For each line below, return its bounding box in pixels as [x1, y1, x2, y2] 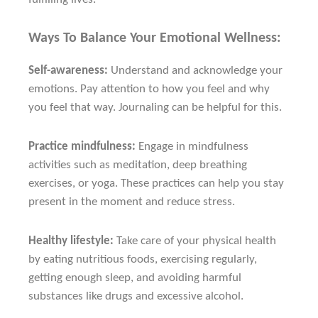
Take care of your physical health [114, 234, 276, 247]
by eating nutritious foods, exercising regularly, [28, 253, 257, 265]
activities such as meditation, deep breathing [28, 158, 247, 171]
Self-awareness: [28, 64, 108, 77]
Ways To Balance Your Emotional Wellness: [28, 31, 281, 45]
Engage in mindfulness [136, 140, 248, 153]
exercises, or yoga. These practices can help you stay [28, 177, 284, 190]
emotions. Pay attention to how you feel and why [28, 82, 270, 95]
